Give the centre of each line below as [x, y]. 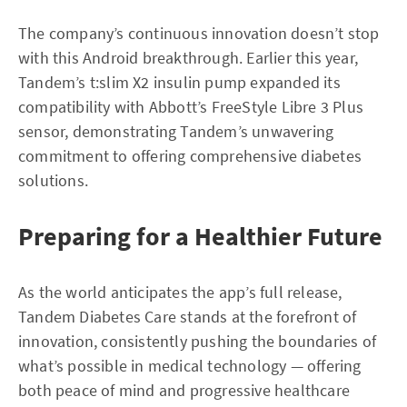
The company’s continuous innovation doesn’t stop [199, 33]
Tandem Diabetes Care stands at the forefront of [188, 317]
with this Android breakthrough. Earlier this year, [189, 58]
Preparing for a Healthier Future [200, 236]
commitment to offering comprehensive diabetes [190, 156]
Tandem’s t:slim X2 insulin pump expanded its [179, 82]
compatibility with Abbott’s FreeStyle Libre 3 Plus [191, 107]
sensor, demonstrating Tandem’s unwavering [176, 131]
